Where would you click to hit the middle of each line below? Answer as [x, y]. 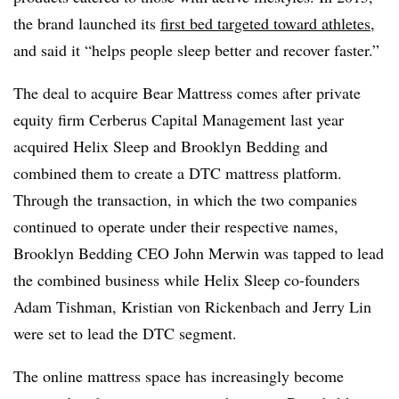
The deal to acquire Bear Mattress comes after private [187, 93]
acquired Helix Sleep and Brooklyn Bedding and [171, 146]
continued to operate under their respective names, [176, 226]
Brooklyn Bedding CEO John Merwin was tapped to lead [199, 253]
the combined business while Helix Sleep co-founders [187, 280]
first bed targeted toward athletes [265, 23]
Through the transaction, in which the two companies [185, 199]
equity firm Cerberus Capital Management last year [179, 119]
